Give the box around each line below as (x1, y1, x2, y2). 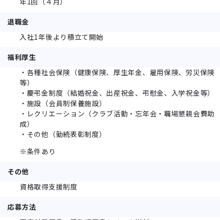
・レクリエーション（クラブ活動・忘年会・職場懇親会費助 (20, 108, 215, 118)
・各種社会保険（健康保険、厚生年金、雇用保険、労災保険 (20, 67, 215, 77)
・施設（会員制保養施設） (20, 98, 107, 108)
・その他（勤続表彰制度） (20, 129, 107, 139)
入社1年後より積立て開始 (20, 31, 104, 42)
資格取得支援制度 (20, 181, 78, 192)
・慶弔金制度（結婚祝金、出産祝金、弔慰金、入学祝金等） (20, 87, 215, 98)
